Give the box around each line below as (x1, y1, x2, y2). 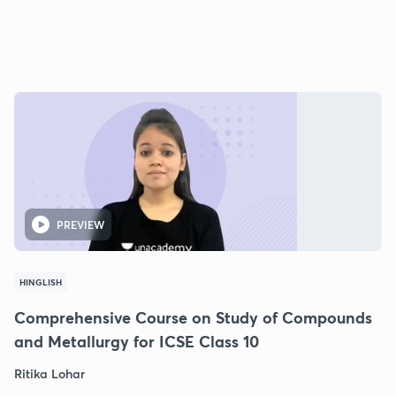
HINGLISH (19, 275, 62, 288)
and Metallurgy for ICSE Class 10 (14, 330, 259, 352)
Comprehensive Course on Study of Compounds (14, 306, 372, 328)
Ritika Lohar (14, 364, 85, 382)
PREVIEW (57, 217, 104, 232)
